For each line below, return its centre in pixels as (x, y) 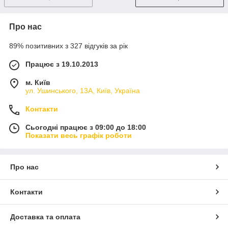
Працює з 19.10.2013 (62, 64)
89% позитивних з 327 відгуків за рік (68, 46)
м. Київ (38, 82)
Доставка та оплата (45, 217)
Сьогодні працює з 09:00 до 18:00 (86, 127)
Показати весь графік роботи (79, 135)
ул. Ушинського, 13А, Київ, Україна (83, 90)
